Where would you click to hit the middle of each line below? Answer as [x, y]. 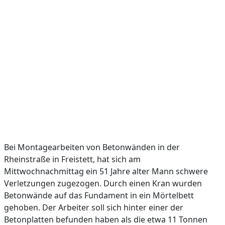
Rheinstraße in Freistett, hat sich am [72, 159]
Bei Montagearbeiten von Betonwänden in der [92, 147]
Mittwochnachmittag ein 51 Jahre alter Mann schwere [106, 171]
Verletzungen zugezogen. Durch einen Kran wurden [103, 183]
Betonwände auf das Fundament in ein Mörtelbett [99, 195]
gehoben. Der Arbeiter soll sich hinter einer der [94, 207]
